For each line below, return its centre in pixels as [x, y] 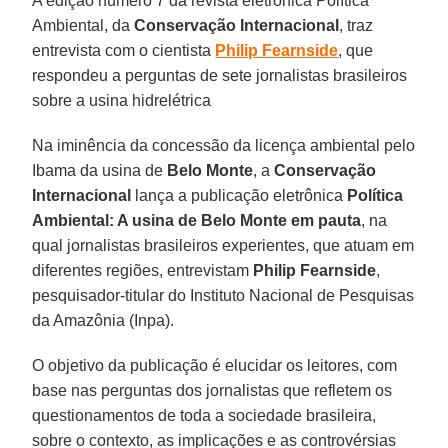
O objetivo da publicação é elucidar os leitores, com [215, 365]
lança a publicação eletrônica [239, 195]
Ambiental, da [83, 25]
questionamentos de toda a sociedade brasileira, [204, 415]
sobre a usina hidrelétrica [122, 100]
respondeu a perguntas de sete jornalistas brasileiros [220, 75]
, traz [356, 25]
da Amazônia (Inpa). [103, 320]
